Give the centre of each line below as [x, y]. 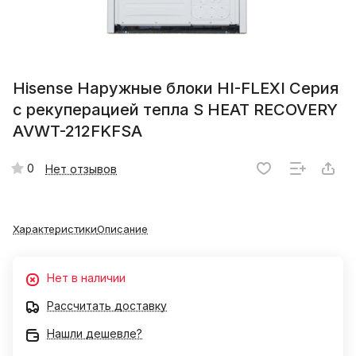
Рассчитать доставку [107, 306]
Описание [122, 229]
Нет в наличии [86, 278]
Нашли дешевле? [95, 334]
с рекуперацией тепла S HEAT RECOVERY [175, 110]
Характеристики [55, 229]
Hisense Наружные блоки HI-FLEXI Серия [176, 89]
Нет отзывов [81, 168]
